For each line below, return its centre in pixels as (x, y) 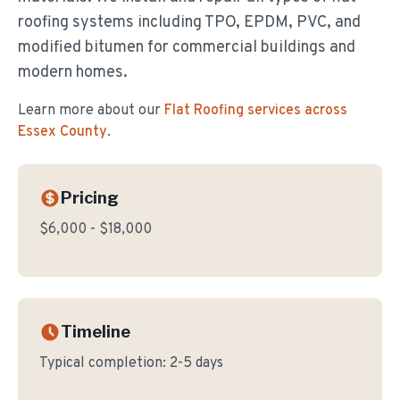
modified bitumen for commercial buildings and (187, 48)
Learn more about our (89, 111)
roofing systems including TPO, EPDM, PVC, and (189, 23)
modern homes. (73, 73)
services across (296, 111)
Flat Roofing (204, 111)
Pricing (90, 198)
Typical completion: (104, 363)
